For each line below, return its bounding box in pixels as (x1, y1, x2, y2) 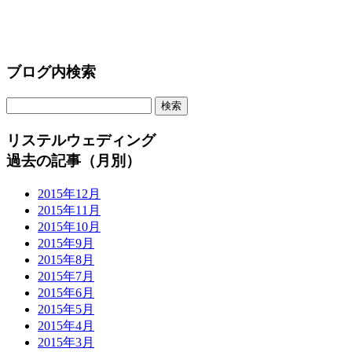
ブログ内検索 (6, 63, 96, 80)
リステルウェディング (6, 132, 156, 149)
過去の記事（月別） (6, 152, 141, 170)
